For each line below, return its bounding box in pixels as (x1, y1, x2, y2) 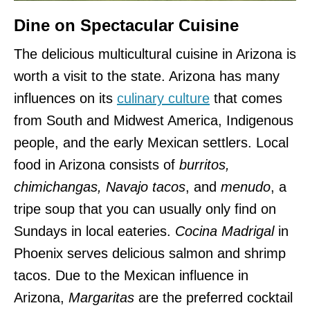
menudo (221, 179, 271, 194)
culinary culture (117, 90, 210, 106)
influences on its (14, 90, 117, 106)
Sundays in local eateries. (14, 223, 175, 239)
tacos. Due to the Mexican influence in (14, 267, 248, 283)
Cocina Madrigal (175, 223, 274, 239)
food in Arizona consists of (14, 156, 179, 172)
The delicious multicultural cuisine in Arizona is (14, 46, 296, 62)
